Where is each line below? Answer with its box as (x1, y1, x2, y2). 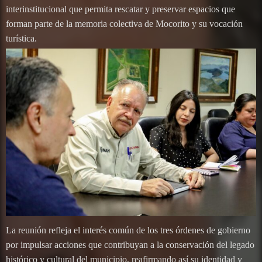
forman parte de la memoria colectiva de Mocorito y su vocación (6, 18, 243, 29)
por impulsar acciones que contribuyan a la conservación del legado (6, 239, 254, 250)
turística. (6, 33, 37, 43)
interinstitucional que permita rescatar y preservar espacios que (6, 4, 235, 14)
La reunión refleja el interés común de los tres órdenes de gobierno (6, 225, 250, 235)
